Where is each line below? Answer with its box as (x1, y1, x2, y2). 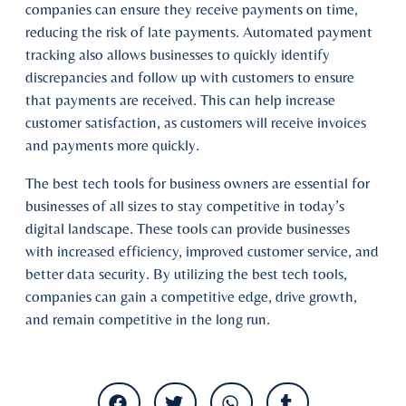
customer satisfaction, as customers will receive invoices (25, 113, 366, 132)
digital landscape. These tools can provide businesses (25, 219, 350, 238)
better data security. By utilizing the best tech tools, (25, 265, 347, 284)
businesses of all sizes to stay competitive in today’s (25, 197, 344, 216)
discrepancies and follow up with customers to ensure (25, 68, 354, 87)
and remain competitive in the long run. (25, 310, 270, 329)
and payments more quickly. (25, 136, 199, 155)
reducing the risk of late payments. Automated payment (25, 23, 372, 42)
